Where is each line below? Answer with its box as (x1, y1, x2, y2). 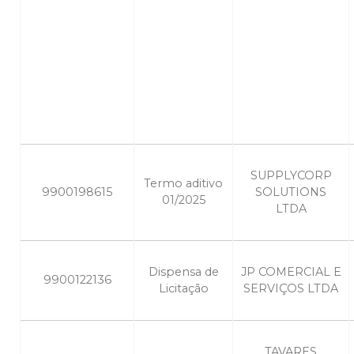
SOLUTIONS (255, 185, 326, 200)
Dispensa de (148, 265, 219, 280)
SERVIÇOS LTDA (243, 281, 338, 296)
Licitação (158, 281, 209, 296)
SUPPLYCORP (250, 168, 332, 183)
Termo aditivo (144, 176, 223, 191)
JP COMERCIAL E (240, 265, 341, 280)
